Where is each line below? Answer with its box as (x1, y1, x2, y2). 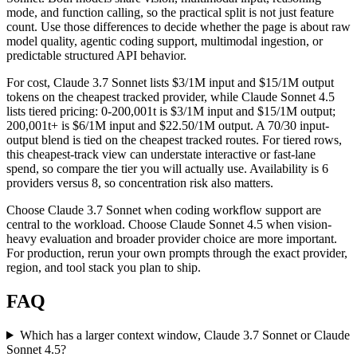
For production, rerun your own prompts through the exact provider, (6, 246, 347, 261)
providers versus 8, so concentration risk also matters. (6, 176, 273, 190)
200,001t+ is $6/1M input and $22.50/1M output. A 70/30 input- (6, 119, 329, 133)
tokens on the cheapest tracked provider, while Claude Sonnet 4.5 (6, 90, 335, 104)
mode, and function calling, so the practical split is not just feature (6, 6, 334, 20)
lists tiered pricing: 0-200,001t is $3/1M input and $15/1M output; (6, 104, 335, 119)
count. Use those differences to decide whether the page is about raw (6, 20, 351, 34)
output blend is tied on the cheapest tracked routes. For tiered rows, (6, 133, 342, 147)
